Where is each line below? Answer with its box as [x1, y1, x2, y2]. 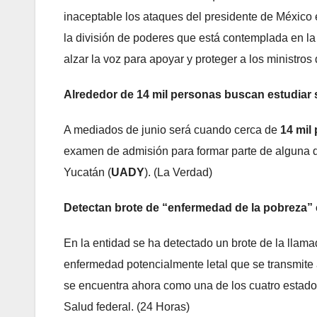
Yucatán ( [64, 166, 111, 179]
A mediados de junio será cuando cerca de [64, 124, 280, 137]
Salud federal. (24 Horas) [64, 301, 190, 313]
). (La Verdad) [144, 166, 212, 179]
